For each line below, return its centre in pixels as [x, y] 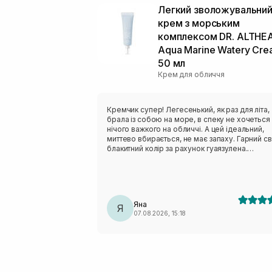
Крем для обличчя [192, 74]
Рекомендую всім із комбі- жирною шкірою [186, 158]
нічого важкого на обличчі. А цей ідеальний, [185, 129]
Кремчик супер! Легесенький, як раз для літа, [188, 109]
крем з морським [199, 23]
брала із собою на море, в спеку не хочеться [189, 119]
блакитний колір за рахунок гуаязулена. [177, 148]
